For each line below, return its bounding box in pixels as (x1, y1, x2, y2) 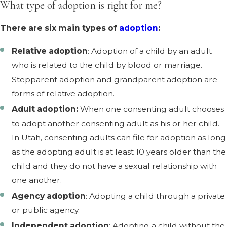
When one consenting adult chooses (80, 104, 224, 115)
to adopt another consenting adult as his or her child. (12, 119, 220, 129)
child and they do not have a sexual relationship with (12, 161, 217, 171)
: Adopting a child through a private (86, 191, 225, 201)
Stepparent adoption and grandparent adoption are (12, 74, 218, 85)
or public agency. (12, 205, 80, 215)
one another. (12, 175, 62, 185)
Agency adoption (12, 191, 86, 201)
